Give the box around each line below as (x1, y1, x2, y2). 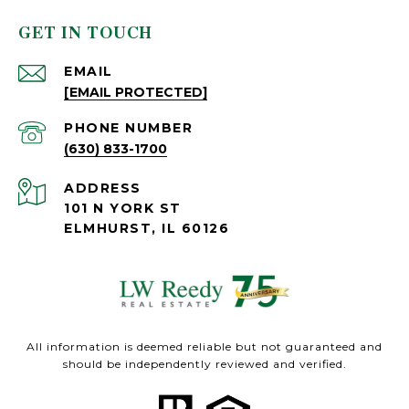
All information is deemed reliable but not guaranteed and (26, 340, 383, 354)
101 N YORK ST (64, 200, 182, 217)
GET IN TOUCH (18, 21, 152, 47)
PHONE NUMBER (64, 120, 193, 137)
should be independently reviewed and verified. (62, 357, 347, 372)
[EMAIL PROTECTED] (64, 84, 207, 101)
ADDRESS (64, 180, 142, 197)
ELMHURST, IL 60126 (64, 220, 229, 237)
